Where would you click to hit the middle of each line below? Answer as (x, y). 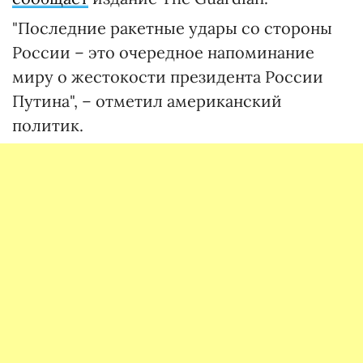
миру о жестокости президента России (168, 77)
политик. (48, 126)
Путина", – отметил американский (147, 101)
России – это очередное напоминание (163, 53)
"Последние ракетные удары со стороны (172, 28)
